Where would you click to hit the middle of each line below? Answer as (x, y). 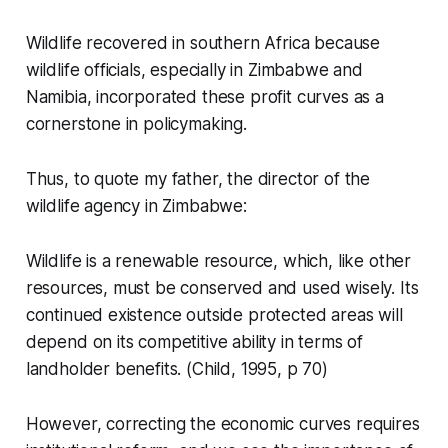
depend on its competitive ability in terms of (194, 342)
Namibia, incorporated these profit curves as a (204, 97)
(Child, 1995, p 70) (254, 369)
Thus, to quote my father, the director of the (198, 179)
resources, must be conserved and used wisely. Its (222, 288)
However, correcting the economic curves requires (222, 424)
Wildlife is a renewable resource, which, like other (218, 261)
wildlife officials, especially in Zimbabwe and (194, 70)
